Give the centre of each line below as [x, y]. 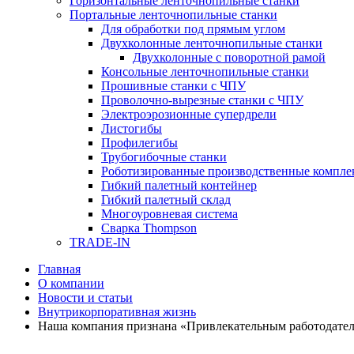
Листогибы [132, 128]
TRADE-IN [100, 242]
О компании [71, 283]
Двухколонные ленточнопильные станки [212, 43]
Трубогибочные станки [164, 157]
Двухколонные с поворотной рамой [229, 57]
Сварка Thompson [149, 228]
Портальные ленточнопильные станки [173, 15]
